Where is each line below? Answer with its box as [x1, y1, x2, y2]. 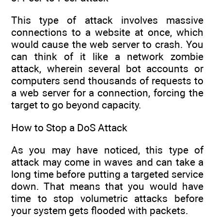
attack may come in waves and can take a [11, 156, 203, 169]
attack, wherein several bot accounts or [11, 62, 203, 75]
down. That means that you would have [11, 180, 203, 193]
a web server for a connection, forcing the [11, 87, 203, 99]
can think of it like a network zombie [11, 50, 203, 63]
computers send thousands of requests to [11, 75, 203, 87]
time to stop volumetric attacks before [11, 192, 203, 205]
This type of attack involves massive [11, 14, 203, 27]
